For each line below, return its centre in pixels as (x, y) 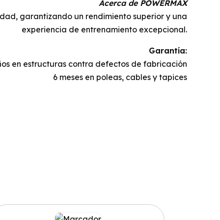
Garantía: (168, 51)
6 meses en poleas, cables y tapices (120, 77)
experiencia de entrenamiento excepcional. (104, 29)
